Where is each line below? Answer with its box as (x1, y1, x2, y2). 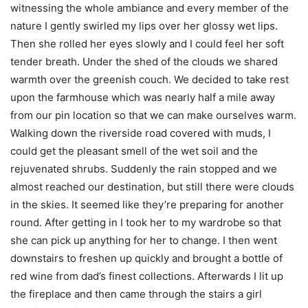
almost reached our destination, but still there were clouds (10, 180, 294, 193)
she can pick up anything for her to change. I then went (10, 234, 277, 247)
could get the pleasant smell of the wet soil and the (10, 144, 258, 157)
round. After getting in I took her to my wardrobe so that (10, 216, 281, 229)
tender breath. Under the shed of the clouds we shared (10, 55, 278, 68)
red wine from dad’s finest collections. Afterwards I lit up (10, 269, 283, 283)
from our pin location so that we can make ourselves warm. (10, 109, 296, 122)
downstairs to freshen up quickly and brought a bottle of (10, 252, 283, 265)
